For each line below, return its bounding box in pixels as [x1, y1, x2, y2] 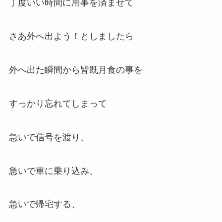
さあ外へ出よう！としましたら [8, 31, 134, 42]
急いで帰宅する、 [8, 199, 80, 210]
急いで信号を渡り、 [8, 132, 89, 142]
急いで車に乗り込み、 [8, 166, 98, 176]
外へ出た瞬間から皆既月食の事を [8, 65, 143, 75]
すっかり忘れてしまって [8, 98, 107, 109]
